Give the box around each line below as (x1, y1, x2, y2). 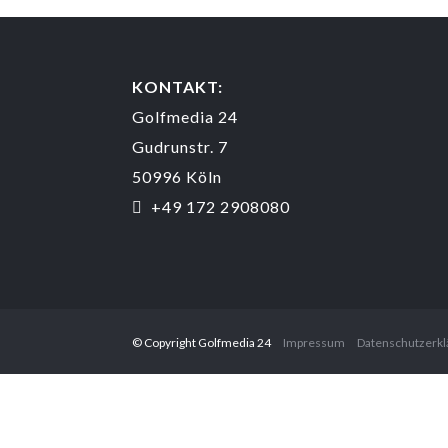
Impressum (283, 335, 345, 350)
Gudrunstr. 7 (132, 137, 228, 156)
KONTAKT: (132, 77, 223, 96)
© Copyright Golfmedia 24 (132, 335, 273, 350)
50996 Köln (132, 167, 222, 186)
